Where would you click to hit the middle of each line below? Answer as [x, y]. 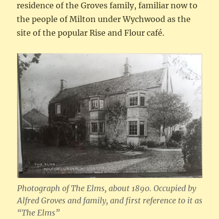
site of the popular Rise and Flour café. [91, 33]
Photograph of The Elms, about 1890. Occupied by [106, 188]
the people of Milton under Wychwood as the [104, 19]
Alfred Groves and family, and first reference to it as [109, 200]
